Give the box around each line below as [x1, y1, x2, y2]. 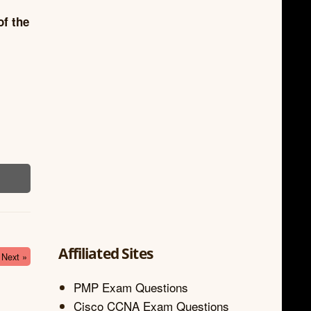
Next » [1, 250, 28, 264]
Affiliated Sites [58, 243, 153, 264]
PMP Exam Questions [73, 278, 188, 296]
